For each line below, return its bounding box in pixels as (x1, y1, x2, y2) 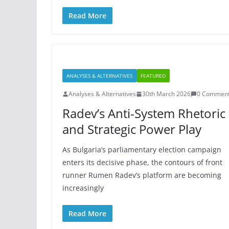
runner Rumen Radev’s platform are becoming (62, 170, 221, 180)
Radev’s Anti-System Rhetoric (62, 105, 225, 122)
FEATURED (141, 72, 166, 79)
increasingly (62, 183, 104, 193)
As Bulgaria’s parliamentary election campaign (62, 145, 221, 154)
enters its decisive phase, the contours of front (62, 157, 222, 167)
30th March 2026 (142, 89, 191, 98)
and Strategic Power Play (62, 121, 201, 138)
